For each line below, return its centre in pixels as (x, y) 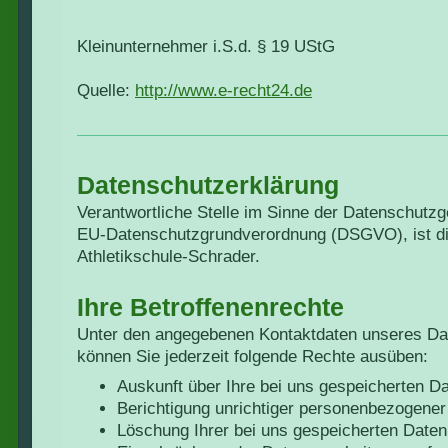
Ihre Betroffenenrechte (210, 306)
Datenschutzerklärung (208, 184)
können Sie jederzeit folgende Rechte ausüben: (252, 356)
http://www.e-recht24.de (223, 91)
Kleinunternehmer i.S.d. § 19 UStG (206, 47)
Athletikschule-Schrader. (168, 256)
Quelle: (106, 91)
